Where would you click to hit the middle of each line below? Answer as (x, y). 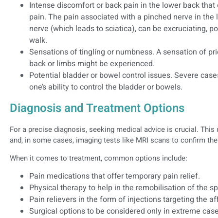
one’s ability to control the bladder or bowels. (106, 87)
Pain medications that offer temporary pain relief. (115, 176)
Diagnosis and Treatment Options (97, 109)
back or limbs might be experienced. (92, 64)
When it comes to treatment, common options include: (99, 158)
